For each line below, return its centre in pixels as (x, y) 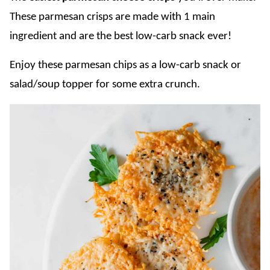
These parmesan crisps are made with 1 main (112, 17)
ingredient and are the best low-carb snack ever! (121, 36)
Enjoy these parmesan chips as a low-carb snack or (125, 65)
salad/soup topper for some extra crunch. (105, 85)
